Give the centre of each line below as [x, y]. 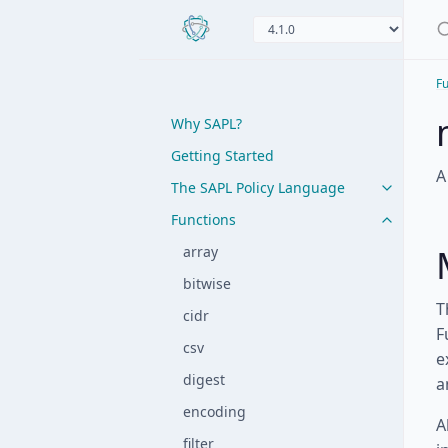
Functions [203, 219]
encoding [214, 411]
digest [204, 379]
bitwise [207, 283]
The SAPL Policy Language [258, 187]
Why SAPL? [206, 123]
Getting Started [222, 155]
